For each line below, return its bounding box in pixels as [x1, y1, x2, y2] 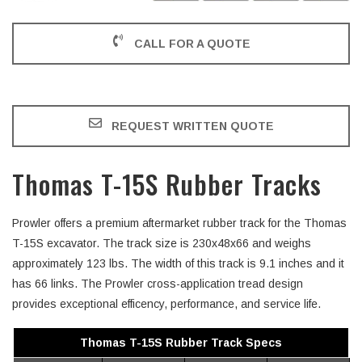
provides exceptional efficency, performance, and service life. [12, 297, 321, 310]
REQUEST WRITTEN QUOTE [111, 119, 274, 133]
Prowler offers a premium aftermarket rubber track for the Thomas [12, 216, 347, 229]
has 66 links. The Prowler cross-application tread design [12, 276, 303, 290]
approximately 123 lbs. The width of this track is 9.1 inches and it [12, 256, 344, 270]
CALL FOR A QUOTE [134, 36, 250, 50]
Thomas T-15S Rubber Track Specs [80, 335, 282, 349]
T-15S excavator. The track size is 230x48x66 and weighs [12, 236, 311, 250]
